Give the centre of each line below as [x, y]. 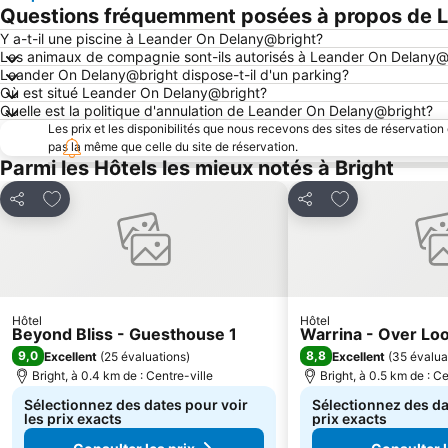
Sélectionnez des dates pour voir [136, 404]
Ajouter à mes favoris [122, 196]
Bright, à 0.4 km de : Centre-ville [122, 375]
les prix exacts [73, 418]
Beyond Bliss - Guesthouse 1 [124, 334]
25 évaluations [145, 356]
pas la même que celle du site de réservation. [173, 146]
